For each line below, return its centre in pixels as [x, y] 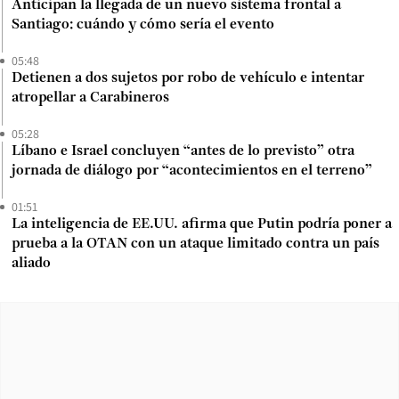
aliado [31, 264]
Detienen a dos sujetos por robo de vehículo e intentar [188, 79]
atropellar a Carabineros [90, 98]
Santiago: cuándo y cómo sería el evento [143, 25]
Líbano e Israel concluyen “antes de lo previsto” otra [183, 152]
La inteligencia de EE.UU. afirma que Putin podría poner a [202, 225]
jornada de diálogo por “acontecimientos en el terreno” [192, 171]
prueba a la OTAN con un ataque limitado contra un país [195, 244]
